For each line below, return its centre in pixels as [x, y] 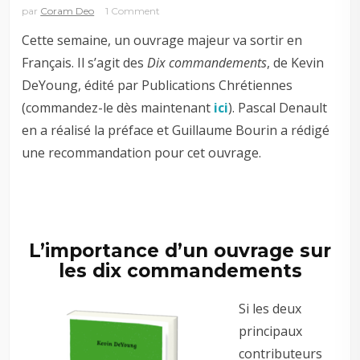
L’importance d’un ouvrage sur [180, 250]
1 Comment [133, 10]
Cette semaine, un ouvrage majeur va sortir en [162, 40]
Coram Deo [67, 10]
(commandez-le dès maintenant [118, 107]
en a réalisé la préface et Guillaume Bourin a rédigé [176, 130]
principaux [271, 331]
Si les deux [270, 308]
